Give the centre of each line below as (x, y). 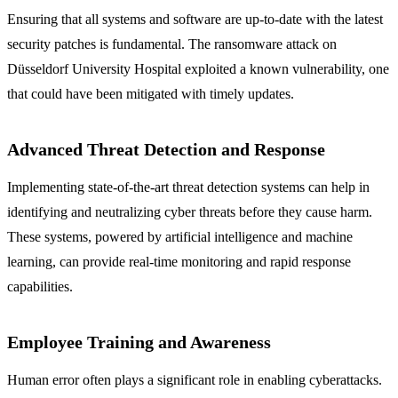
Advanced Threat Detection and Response (166, 150)
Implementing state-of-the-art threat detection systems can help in (188, 187)
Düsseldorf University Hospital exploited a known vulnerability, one (198, 69)
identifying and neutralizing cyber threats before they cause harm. (190, 212)
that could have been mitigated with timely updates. (151, 94)
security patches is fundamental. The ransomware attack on (172, 44)
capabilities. (40, 287)
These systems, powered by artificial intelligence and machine (180, 237)
